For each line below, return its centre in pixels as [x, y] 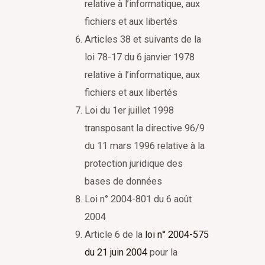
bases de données [124, 181]
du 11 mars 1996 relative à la [145, 146]
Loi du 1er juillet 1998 [130, 110]
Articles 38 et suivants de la [143, 39]
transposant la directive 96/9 [145, 128]
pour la [163, 252]
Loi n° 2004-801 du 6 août [138, 199]
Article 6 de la [115, 234]
